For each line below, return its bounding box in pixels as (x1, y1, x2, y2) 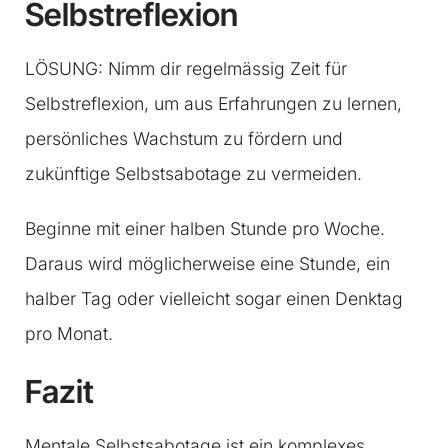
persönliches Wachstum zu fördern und (25, 128, 343, 150)
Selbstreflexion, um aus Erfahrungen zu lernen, (25, 93, 402, 115)
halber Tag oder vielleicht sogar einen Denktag (25, 288, 403, 310)
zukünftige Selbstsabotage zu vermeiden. (25, 163, 362, 185)
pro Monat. (25, 323, 113, 345)
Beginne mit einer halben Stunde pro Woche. (25, 218, 385, 240)
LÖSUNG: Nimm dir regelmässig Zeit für (25, 58, 347, 80)
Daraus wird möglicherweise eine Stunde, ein (25, 253, 390, 275)
